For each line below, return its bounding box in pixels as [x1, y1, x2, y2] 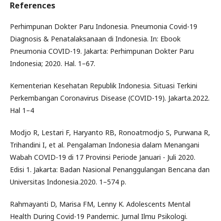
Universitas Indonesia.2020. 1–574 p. [10, 177, 126, 186]
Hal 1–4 [10, 105, 34, 115]
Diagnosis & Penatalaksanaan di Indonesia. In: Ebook [10, 34, 181, 43]
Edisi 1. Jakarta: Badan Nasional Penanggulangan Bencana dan [10, 164, 210, 174]
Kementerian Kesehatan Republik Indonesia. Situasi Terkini [10, 80, 197, 90]
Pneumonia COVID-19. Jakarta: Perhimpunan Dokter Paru [10, 46, 194, 56]
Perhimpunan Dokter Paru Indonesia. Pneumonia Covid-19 [10, 21, 197, 31]
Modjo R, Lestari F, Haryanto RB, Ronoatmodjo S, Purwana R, [10, 127, 210, 137]
